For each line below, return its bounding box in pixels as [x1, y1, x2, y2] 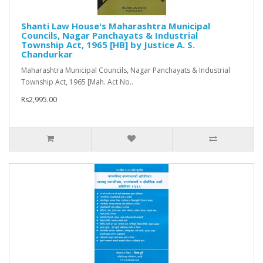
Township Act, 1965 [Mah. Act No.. [21, 77, 133, 87]
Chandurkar [21, 48, 73, 60]
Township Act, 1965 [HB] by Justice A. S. [21, 39, 195, 51]
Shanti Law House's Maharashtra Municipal [21, 20, 210, 32]
